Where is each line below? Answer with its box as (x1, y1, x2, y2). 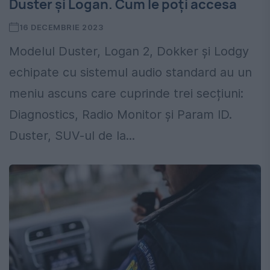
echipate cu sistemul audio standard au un (9, 64, 252, 80)
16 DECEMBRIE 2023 (19, 22, 104, 32)
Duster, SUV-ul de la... (9, 128, 135, 143)
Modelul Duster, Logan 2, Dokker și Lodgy (9, 43, 249, 58)
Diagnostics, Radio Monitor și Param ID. (9, 107, 232, 122)
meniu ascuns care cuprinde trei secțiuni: (9, 86, 243, 101)
